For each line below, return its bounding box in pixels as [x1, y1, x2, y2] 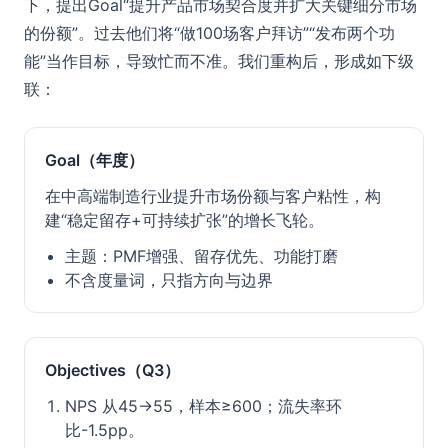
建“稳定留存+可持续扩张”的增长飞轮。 [45, 210, 324, 230]
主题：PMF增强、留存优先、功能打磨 [65, 246, 338, 266]
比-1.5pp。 [65, 420, 144, 440]
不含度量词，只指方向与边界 [65, 270, 273, 290]
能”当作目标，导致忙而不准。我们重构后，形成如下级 [24, 51, 414, 71]
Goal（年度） [45, 150, 144, 170]
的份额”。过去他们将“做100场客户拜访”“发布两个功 [24, 23, 395, 43]
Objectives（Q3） [45, 360, 180, 380]
